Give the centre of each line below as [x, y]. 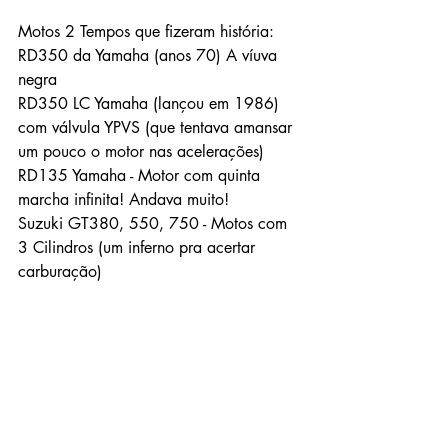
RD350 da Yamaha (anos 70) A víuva [150, 56]
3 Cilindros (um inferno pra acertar [139, 248]
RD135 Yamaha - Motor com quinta [141, 176]
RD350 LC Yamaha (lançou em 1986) [151, 104]
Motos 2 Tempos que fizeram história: [146, 32]
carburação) [60, 272]
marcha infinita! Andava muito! [123, 200]
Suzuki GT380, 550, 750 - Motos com [155, 224]
